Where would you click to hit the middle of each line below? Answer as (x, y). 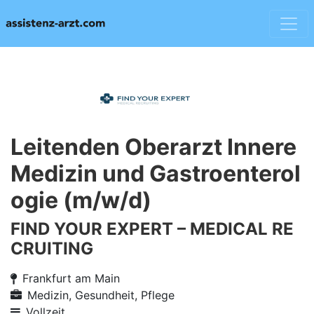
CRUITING (52, 248)
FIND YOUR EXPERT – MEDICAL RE (152, 229)
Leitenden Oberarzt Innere (153, 147)
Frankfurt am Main (71, 278)
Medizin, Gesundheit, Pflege (101, 295)
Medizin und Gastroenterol (156, 173)
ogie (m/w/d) (81, 200)
